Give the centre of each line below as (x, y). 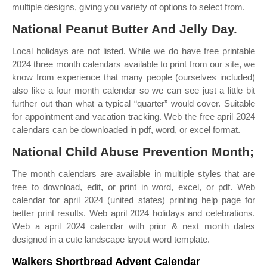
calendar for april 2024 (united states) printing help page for (133, 200)
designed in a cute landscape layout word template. (111, 239)
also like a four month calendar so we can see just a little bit (133, 90)
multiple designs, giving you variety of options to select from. (128, 7)
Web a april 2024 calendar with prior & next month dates (133, 226)
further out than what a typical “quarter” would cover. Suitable (133, 103)
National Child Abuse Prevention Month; (133, 152)
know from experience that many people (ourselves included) (133, 77)
